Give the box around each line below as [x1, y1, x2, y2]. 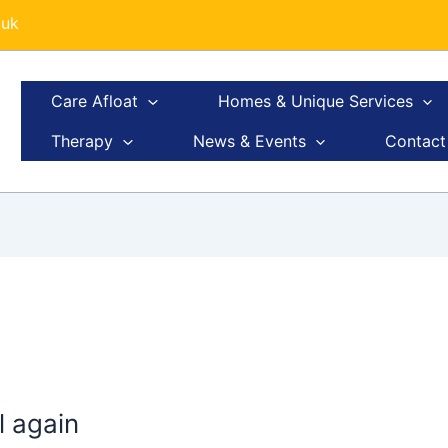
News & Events [192, 131, 306, 152]
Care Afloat [51, 91, 138, 112]
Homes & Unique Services [217, 91, 413, 112]
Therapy [51, 131, 113, 152]
